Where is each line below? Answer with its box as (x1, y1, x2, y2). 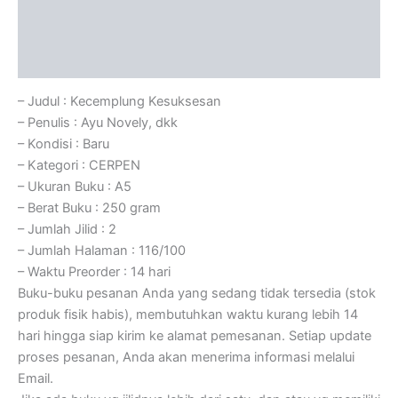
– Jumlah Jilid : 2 (18, 221, 116, 238)
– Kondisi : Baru (18, 136, 109, 153)
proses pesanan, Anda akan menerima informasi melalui (18, 349, 354, 366)
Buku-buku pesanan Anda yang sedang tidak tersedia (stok (18, 285, 376, 302)
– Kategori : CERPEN (18, 157, 140, 174)
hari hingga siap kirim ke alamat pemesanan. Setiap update (18, 328, 371, 345)
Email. (18, 370, 53, 387)
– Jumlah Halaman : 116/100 (18, 243, 186, 259)
